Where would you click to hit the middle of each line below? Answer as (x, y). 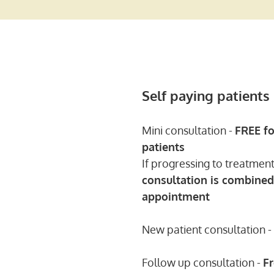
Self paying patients (206, 95)
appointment (176, 196)
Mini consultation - (188, 130)
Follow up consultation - (202, 262)
